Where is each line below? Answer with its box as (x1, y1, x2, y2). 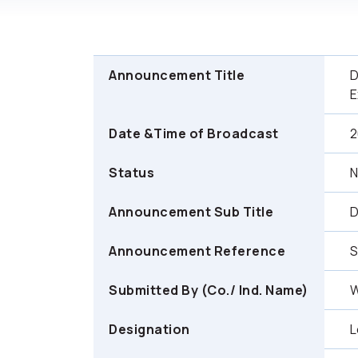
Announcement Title (109, 66, 245, 84)
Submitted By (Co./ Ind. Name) (109, 281, 308, 299)
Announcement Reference (109, 242, 286, 260)
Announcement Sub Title (109, 203, 274, 221)
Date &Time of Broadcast (109, 125, 279, 142)
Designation (109, 320, 190, 338)
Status (109, 164, 155, 181)
